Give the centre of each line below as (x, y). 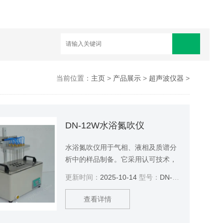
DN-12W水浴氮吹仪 (105, 125)
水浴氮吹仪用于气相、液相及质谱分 (121, 147)
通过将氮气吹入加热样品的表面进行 (121, 171)
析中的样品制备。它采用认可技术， (121, 159)
